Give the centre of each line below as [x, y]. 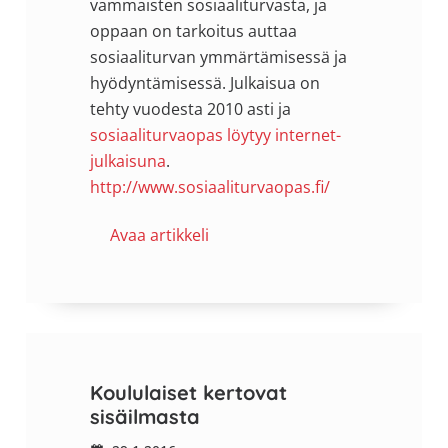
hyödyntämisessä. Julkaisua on [204, 82]
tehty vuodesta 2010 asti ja [190, 108]
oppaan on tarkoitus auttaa [193, 30]
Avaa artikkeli [159, 234]
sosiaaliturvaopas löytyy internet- [215, 134]
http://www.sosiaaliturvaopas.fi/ [209, 186]
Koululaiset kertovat [188, 392]
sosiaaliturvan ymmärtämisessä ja [218, 56]
